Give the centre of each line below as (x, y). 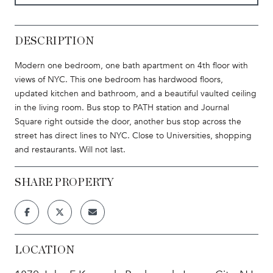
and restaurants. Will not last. (70, 149)
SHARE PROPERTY (64, 183)
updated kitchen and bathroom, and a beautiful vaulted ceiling (136, 93)
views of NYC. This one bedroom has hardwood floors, (119, 79)
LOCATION (44, 250)
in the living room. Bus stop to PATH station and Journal (122, 107)
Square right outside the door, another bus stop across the (128, 121)
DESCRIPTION (54, 41)
